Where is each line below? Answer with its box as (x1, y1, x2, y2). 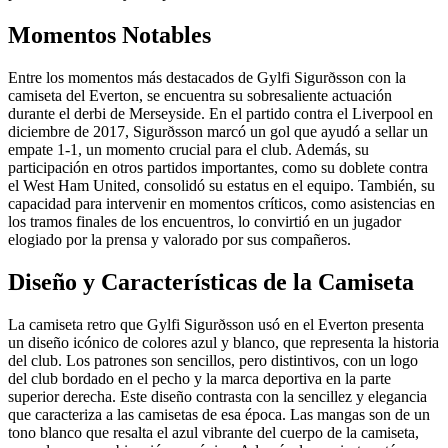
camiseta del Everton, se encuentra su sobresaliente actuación (8, 86, 392, 104)
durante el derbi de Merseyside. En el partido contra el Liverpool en (8, 104, 433, 122)
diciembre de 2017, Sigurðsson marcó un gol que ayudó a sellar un (8, 122, 428, 140)
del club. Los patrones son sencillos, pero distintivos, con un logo (8, 351, 418, 369)
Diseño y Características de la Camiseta (8, 268, 414, 295)
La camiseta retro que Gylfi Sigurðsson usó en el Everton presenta (8, 315, 424, 333)
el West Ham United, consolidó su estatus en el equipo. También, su (8, 176, 435, 194)
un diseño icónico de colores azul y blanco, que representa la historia (8, 333, 439, 351)
